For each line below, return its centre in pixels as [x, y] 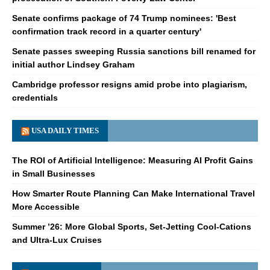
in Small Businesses [54, 174]
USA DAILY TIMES [65, 131]
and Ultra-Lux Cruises [57, 240]
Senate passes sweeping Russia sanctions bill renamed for [134, 52]
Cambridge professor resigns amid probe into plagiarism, [130, 85]
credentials [35, 98]
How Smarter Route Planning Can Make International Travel [133, 194]
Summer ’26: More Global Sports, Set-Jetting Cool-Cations [132, 227]
